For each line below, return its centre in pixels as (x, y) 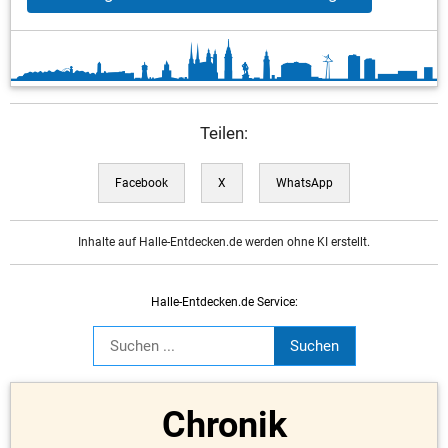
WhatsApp (304, 183)
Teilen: (224, 133)
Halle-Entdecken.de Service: (224, 301)
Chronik (224, 424)
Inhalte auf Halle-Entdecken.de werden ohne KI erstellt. (224, 241)
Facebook (141, 183)
